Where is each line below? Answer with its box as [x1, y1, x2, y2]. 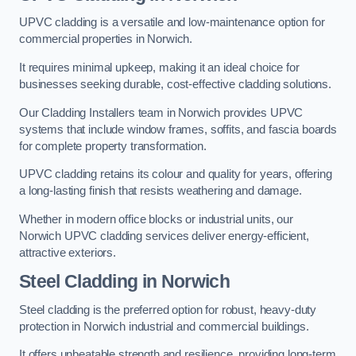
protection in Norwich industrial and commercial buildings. [19, 319, 309, 333]
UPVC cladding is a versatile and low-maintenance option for [19, 16, 325, 29]
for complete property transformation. [19, 139, 207, 153]
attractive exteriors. [19, 246, 116, 259]
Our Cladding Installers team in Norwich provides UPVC [19, 106, 304, 119]
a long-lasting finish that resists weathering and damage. [19, 184, 302, 198]
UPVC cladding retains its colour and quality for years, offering [19, 168, 332, 181]
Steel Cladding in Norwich [19, 271, 230, 292]
